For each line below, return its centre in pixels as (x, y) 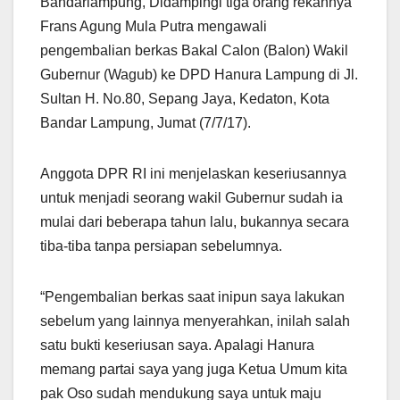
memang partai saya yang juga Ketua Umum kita (194, 370)
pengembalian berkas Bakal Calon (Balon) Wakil (194, 51)
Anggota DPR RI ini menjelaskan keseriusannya (193, 174)
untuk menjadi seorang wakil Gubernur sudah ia (192, 198)
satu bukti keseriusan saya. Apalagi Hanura (177, 346)
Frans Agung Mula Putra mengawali (154, 27)
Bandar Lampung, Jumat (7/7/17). (146, 123)
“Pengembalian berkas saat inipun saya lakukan (192, 297)
